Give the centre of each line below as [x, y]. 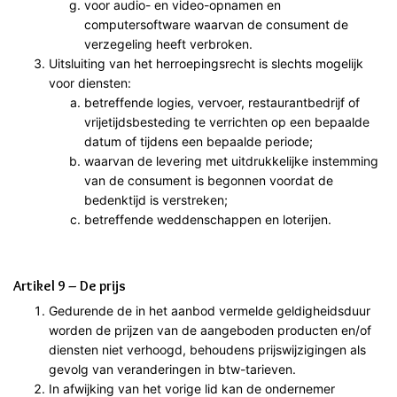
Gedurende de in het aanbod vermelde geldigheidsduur [210, 310]
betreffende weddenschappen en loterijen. [208, 219]
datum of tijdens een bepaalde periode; [198, 141]
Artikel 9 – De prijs [70, 285]
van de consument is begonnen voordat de [209, 180]
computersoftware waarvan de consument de [216, 24]
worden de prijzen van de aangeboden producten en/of [210, 330]
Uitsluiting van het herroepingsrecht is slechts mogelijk [206, 63]
